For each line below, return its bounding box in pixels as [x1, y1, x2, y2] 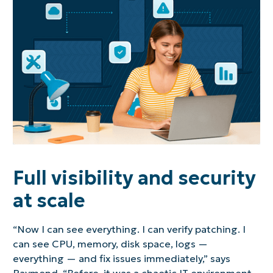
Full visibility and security [12, 166, 256, 191]
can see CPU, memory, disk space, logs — [12, 238, 208, 250]
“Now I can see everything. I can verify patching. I [12, 223, 246, 236]
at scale [12, 188, 85, 213]
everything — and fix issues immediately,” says [12, 252, 230, 265]
